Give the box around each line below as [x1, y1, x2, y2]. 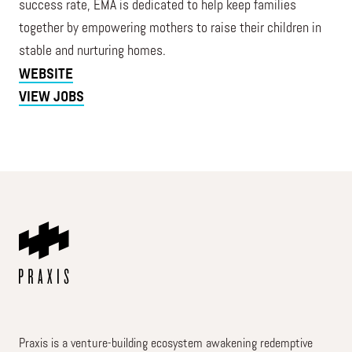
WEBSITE [19, 68, 73, 82]
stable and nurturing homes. [19, 45, 166, 58]
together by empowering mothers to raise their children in [19, 22, 321, 35]
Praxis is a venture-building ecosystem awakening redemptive [19, 338, 313, 350]
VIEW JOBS [19, 91, 84, 104]
